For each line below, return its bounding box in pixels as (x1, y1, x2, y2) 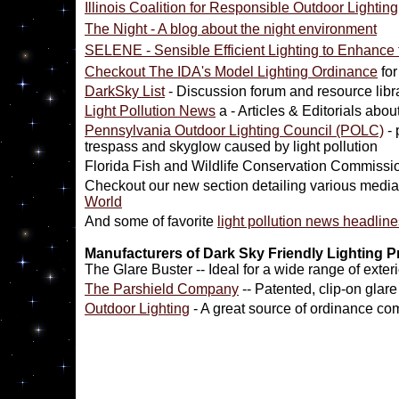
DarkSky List (85, 84, 165, 99)
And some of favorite (85, 214, 217, 229)
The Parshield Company (85, 281, 239, 297)
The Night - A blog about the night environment (85, 21, 377, 37)
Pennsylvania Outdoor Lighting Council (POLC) (85, 123, 384, 138)
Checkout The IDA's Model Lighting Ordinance (85, 64, 378, 79)
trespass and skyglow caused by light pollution (85, 139, 378, 154)
